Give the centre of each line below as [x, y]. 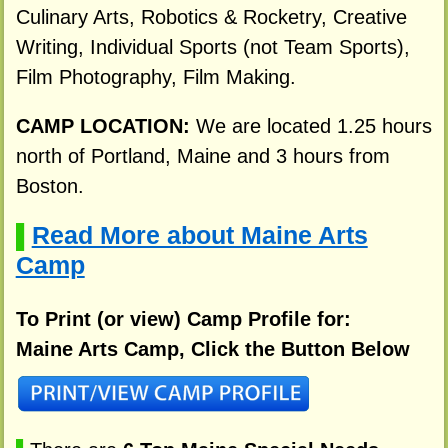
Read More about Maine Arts [199, 236]
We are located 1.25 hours [313, 126]
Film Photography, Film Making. [155, 76]
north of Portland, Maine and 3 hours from [202, 156]
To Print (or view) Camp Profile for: [183, 318]
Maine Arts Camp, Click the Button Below [212, 348]
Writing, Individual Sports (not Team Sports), [212, 46]
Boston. [49, 186]
